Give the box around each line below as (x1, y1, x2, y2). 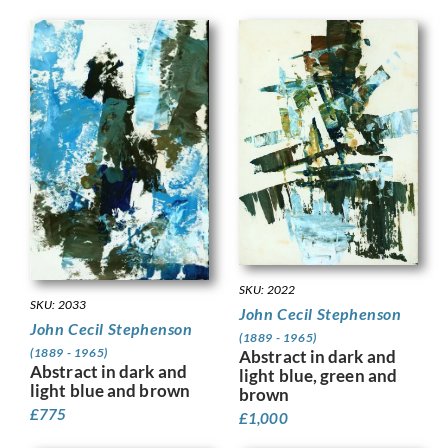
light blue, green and (239, 364, 398, 386)
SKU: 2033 (30, 297, 86, 313)
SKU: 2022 (239, 281, 295, 297)
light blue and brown (30, 380, 190, 402)
